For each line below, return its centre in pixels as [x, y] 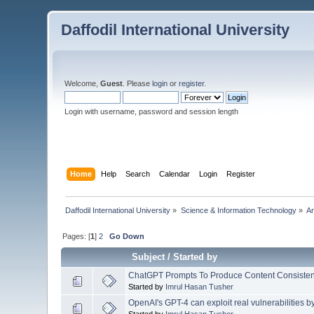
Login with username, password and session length [152, 111]
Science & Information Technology [238, 210]
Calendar [174, 173]
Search [137, 173]
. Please [138, 83]
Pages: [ [77, 236]
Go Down [127, 236]
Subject [149, 257]
